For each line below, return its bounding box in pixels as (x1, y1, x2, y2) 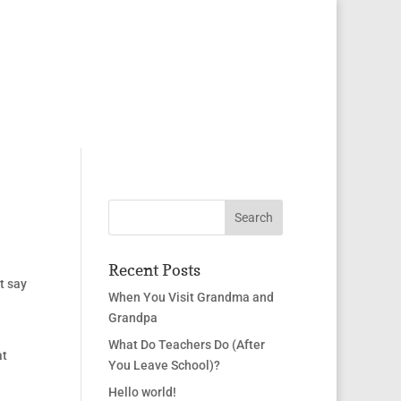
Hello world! (107, 385, 176, 399)
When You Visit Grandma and (107, 290, 274, 304)
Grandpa (107, 311, 158, 325)
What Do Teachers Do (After (107, 337, 265, 352)
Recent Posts (107, 260, 200, 279)
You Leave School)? (107, 358, 220, 372)
